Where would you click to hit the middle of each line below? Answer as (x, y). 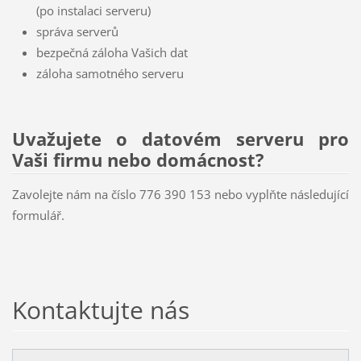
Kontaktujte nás (100, 310)
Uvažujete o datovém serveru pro (180, 139)
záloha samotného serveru (110, 73)
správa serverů (77, 31)
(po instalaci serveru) (93, 10)
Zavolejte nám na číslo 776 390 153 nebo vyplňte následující (180, 195)
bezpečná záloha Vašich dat (112, 52)
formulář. (38, 216)
